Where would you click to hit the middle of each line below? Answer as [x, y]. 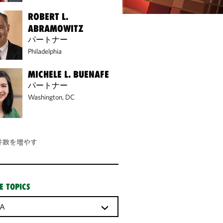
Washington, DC [52, 97]
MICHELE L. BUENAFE [69, 74]
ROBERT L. [48, 16]
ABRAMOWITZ [56, 28]
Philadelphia [45, 51]
